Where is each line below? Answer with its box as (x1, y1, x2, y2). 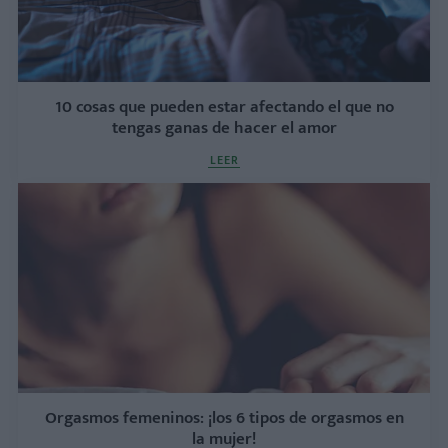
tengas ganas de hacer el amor (111, 113, 337, 142)
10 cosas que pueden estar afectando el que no (54, 92, 394, 121)
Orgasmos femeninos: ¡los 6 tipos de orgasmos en (44, 403, 404, 432)
